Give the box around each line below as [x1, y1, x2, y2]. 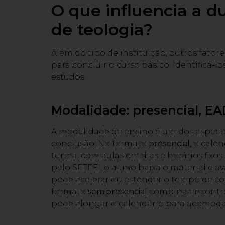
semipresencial [88, 187, 147, 197]
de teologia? [51, 20, 153, 40]
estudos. [51, 72, 86, 82]
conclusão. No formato [51, 139, 149, 149]
